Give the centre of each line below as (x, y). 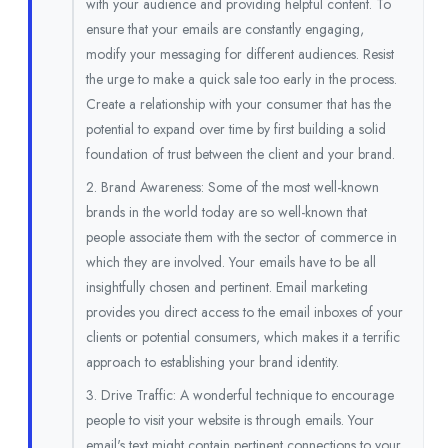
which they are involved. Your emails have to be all (231, 262)
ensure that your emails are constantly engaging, (225, 29)
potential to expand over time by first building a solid (236, 129)
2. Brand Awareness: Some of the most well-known (232, 187)
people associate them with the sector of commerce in (241, 237)
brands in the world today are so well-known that (226, 212)
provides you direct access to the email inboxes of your (244, 312)
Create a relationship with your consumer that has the (238, 104)
